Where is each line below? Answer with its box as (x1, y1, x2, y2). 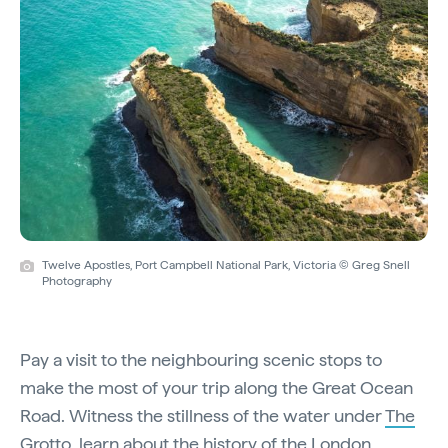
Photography (42, 273, 112, 288)
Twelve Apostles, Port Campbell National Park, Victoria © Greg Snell (42, 257, 410, 272)
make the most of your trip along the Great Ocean (20, 376, 413, 398)
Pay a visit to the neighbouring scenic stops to (20, 348, 382, 370)
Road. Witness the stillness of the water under (20, 404, 385, 426)
